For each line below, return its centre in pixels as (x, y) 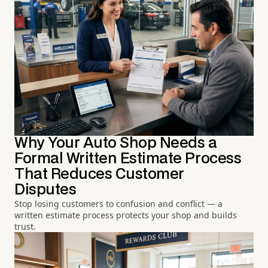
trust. (25, 227)
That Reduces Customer (99, 175)
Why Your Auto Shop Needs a (116, 144)
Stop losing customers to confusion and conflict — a (118, 204)
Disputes (45, 190)
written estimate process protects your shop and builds (126, 215)
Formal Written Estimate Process (128, 159)
